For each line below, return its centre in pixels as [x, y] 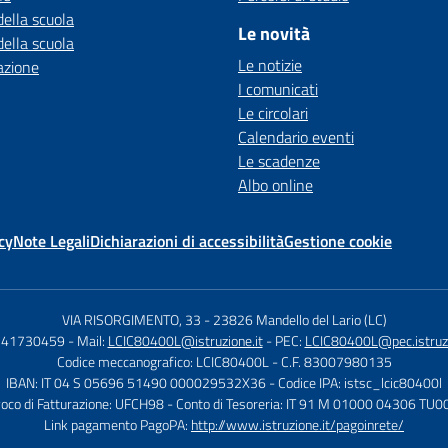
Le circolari [273, 113]
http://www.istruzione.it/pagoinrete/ [297, 424]
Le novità [274, 33]
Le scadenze [279, 161]
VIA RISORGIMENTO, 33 [131, 319]
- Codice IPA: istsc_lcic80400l [355, 382]
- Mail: [87, 340]
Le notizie [270, 65]
